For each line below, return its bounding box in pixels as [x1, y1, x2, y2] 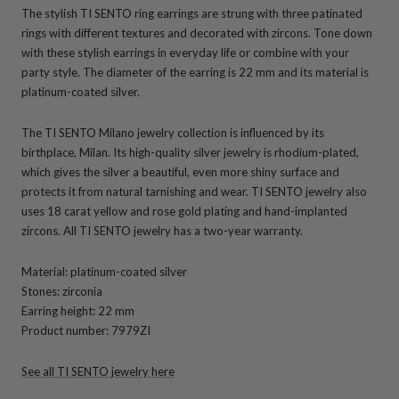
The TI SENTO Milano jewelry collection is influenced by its [21, 125, 324, 140]
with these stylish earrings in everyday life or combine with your [21, 45, 349, 60]
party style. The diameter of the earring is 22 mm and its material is [21, 64, 369, 79]
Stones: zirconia [21, 283, 102, 298]
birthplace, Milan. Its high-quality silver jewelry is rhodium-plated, [21, 144, 359, 159]
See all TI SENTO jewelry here [21, 363, 175, 379]
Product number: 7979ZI [21, 322, 151, 338]
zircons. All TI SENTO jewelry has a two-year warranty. [21, 223, 303, 238]
